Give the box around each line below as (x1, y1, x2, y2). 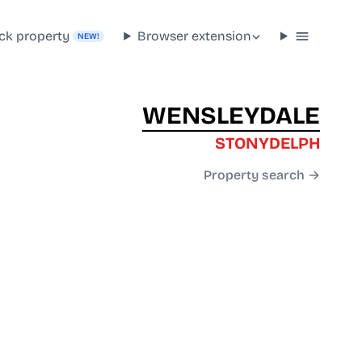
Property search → (204, 167, 320, 183)
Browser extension (137, 27, 252, 44)
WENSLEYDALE (142, 101, 320, 131)
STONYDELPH (215, 133, 320, 154)
